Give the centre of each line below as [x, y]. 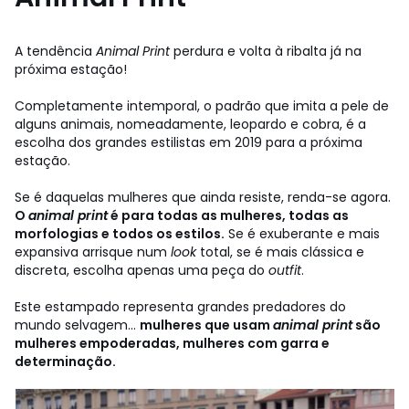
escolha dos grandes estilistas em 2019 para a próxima [189, 142]
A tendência [53, 51]
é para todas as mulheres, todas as [228, 215]
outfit [285, 270]
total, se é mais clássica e [280, 252]
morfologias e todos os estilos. [120, 233]
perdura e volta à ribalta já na [266, 51]
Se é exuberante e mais [302, 233]
